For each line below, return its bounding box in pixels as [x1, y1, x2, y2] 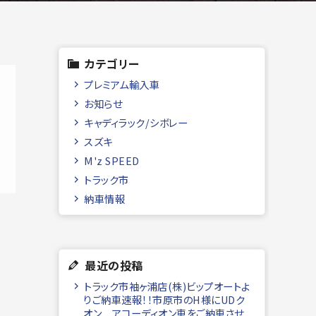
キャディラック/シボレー [84, 115, 188, 130]
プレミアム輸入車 [84, 77, 160, 92]
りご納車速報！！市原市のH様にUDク [83, 292, 245, 307]
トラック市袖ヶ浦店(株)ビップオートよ [84, 279, 250, 293]
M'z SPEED [84, 153, 140, 168]
